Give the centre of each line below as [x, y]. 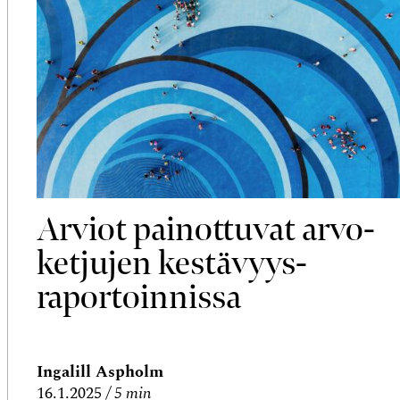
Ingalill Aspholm [100, 372]
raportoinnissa [139, 297]
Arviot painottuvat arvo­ [206, 229]
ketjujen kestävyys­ [172, 263]
